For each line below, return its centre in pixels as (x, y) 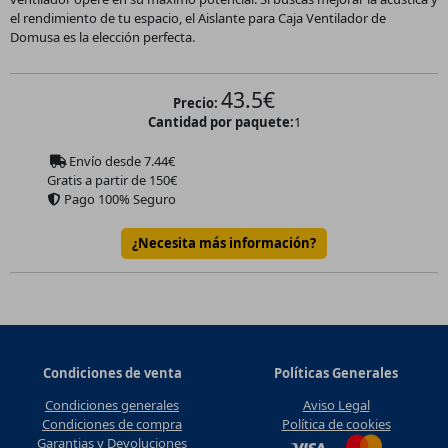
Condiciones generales (112, 405)
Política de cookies (336, 424)
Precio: (195, 103)
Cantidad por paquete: (220, 122)
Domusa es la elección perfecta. (102, 37)
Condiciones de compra (112, 424)
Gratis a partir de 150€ (112, 179)
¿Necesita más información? (224, 243)
